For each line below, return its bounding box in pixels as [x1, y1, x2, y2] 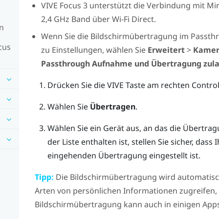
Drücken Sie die [47, 79, 107, 90]
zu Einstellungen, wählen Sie [41, 44, 148, 55]
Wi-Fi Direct [111, 14, 154, 25]
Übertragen [89, 101, 135, 112]
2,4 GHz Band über [41, 14, 112, 25]
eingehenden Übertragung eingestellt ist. [47, 150, 200, 161]
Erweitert [147, 44, 185, 55]
